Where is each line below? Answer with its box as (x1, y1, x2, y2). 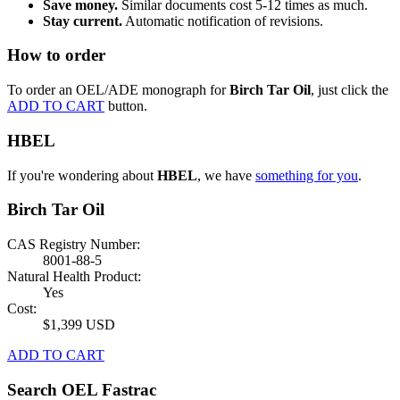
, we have (197, 167, 255, 183)
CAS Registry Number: (7, 236, 140, 252)
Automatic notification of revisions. (122, 12, 323, 29)
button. (108, 98, 147, 114)
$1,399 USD (43, 316, 115, 332)
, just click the (311, 82, 388, 98)
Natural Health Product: (7, 268, 141, 284)
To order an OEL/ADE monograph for (7, 82, 229, 98)
